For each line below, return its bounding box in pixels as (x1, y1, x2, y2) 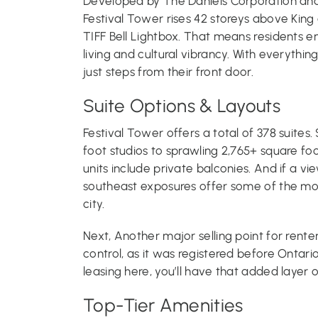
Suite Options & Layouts (83, 94, 280, 117)
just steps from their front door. (83, 64, 253, 79)
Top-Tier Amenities (83, 293, 243, 317)
